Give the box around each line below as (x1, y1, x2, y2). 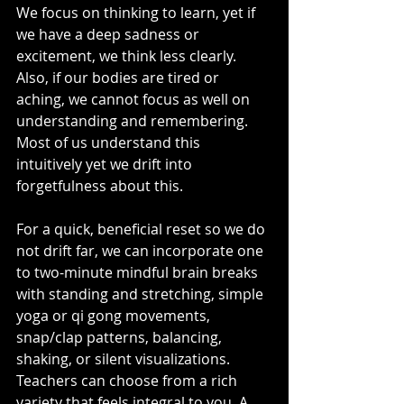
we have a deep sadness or (16, 24, 203, 44)
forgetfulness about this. (16, 176, 183, 196)
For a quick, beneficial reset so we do (16, 219, 269, 239)
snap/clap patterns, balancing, (16, 327, 225, 347)
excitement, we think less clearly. (16, 46, 240, 66)
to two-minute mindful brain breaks (16, 262, 262, 282)
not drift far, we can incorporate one (16, 241, 267, 261)
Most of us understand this (16, 133, 204, 152)
